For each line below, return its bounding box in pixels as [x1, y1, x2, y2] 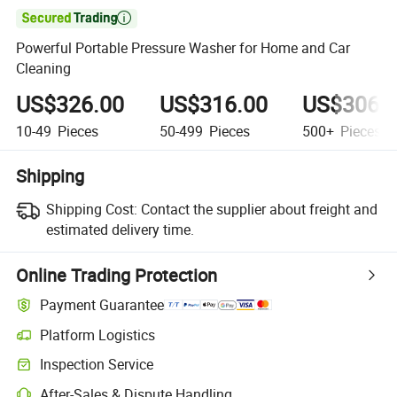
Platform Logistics [40, 324, 156, 345]
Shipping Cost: [45, 198, 137, 219]
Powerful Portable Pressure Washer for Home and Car [16, 38, 351, 58]
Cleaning [16, 58, 72, 79]
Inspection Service [40, 354, 154, 375]
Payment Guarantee [40, 295, 165, 315]
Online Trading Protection [16, 262, 218, 287]
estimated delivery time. [45, 219, 194, 239]
